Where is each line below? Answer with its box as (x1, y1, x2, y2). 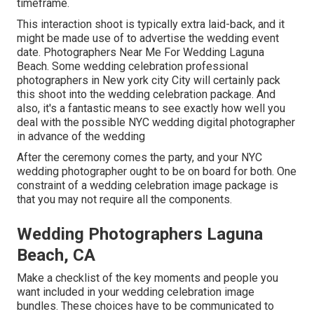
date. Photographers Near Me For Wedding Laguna (17, 45, 264, 59)
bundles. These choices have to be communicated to (17, 299, 274, 313)
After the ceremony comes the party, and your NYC (17, 150, 262, 164)
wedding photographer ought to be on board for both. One (17, 164, 296, 178)
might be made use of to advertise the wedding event (17, 31, 279, 45)
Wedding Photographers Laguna (17, 224, 263, 244)
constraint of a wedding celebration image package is (17, 178, 278, 192)
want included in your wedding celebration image (17, 285, 254, 299)
